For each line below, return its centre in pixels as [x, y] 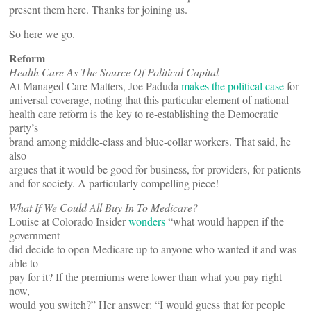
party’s [24, 127]
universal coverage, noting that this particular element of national [149, 100]
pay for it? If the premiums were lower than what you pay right [145, 277]
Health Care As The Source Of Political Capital [114, 72]
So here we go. [42, 34]
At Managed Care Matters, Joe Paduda [95, 86]
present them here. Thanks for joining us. [98, 9]
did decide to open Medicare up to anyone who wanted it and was [153, 249]
